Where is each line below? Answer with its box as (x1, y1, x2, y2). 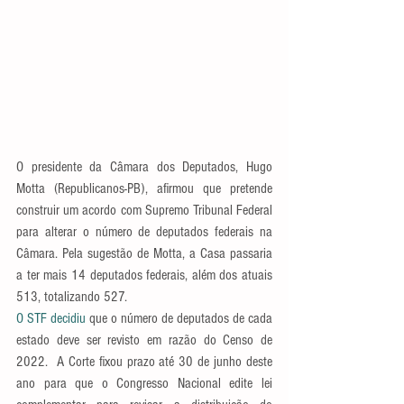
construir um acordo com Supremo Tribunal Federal (16, 201, 272, 218)
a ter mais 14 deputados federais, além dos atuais (16, 266, 272, 283)
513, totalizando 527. (16, 288, 127, 305)
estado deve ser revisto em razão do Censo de (16, 331, 272, 348)
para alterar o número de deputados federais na (16, 223, 272, 240)
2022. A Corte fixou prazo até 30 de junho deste (16, 353, 272, 370)
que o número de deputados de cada (86, 309, 272, 326)
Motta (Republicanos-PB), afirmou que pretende (16, 179, 272, 197)
